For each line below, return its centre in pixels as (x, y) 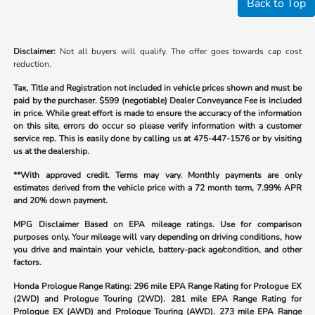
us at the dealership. (52, 151)
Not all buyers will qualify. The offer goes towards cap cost (179, 51)
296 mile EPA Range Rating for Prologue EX (217, 286)
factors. (28, 262)
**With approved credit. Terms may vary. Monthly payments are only (157, 175)
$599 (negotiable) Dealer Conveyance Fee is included (199, 100)
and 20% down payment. (61, 200)
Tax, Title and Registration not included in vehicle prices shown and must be (157, 88)
